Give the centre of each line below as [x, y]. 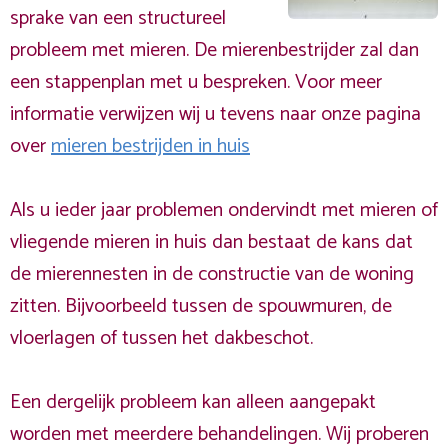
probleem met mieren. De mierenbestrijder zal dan [214, 50]
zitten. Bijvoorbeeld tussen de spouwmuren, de [201, 306]
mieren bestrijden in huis [150, 146]
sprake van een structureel [118, 18]
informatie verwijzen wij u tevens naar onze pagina [215, 114]
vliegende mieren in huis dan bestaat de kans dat [211, 242]
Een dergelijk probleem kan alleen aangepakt [193, 402]
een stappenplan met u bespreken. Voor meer [196, 82]
